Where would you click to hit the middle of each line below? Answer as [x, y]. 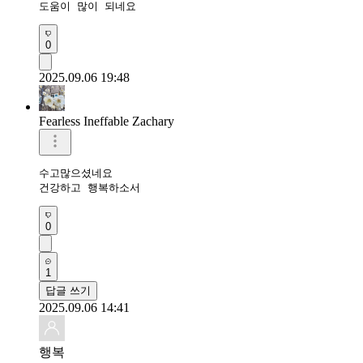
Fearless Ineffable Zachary [107, 121]
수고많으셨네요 [76, 173]
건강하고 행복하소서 [90, 187]
